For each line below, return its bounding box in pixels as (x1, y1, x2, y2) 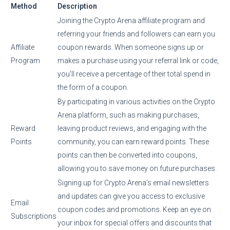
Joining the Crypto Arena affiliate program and (57, 16, 205, 25)
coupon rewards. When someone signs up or (57, 43, 204, 51)
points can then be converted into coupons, (57, 150, 197, 159)
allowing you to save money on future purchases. (57, 164, 217, 172)
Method (11, 2, 37, 10)
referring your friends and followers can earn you (57, 29, 215, 38)
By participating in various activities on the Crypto (57, 97, 215, 106)
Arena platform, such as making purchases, (57, 110, 199, 119)
